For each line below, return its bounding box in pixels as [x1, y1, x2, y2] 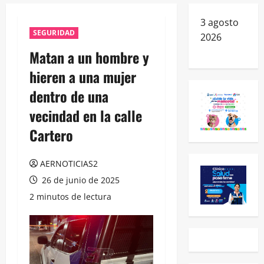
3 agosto [200, 15, 239, 29]
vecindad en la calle [29, 104, 142, 126]
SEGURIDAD [33, 27, 75, 38]
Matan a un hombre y [29, 46, 149, 68]
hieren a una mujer [29, 65, 136, 87]
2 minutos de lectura [29, 190, 111, 202]
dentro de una [29, 85, 108, 107]
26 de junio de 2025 [39, 174, 120, 186]
